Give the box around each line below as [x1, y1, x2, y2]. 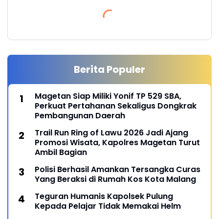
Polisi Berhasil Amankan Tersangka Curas [35, 164, 200, 175]
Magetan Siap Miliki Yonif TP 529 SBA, [35, 90, 181, 102]
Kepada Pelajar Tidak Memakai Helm [35, 200, 181, 212]
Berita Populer [74, 63, 145, 77]
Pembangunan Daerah [35, 110, 125, 122]
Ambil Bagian [35, 147, 87, 158]
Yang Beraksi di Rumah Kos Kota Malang [35, 174, 196, 185]
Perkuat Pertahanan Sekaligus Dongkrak [35, 100, 197, 112]
